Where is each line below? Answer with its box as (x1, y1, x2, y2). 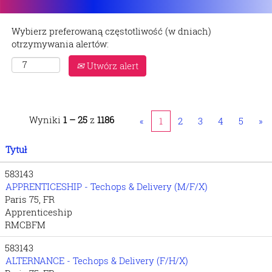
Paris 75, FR (5, 193, 55, 205)
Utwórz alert (84, 59, 138, 72)
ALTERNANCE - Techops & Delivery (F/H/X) (5, 254, 188, 267)
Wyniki (29, 114, 63, 126)
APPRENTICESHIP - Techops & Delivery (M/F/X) (5, 180, 208, 192)
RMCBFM (5, 219, 46, 231)
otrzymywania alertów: (12, 38, 109, 50)
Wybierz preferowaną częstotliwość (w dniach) (12, 25, 211, 37)
